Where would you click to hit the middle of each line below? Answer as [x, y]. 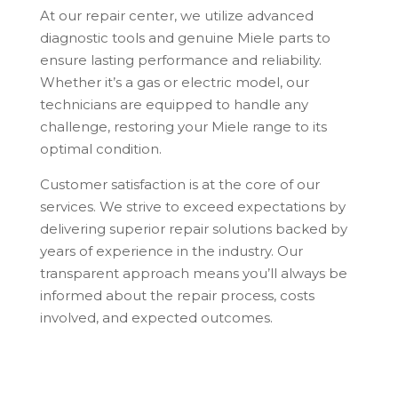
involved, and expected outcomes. [156, 318]
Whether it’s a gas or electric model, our [174, 83]
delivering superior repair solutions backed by [193, 229]
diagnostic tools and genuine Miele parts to [185, 38]
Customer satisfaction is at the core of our [179, 185]
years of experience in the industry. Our [171, 251]
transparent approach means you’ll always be [193, 274]
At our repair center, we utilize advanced [176, 16]
